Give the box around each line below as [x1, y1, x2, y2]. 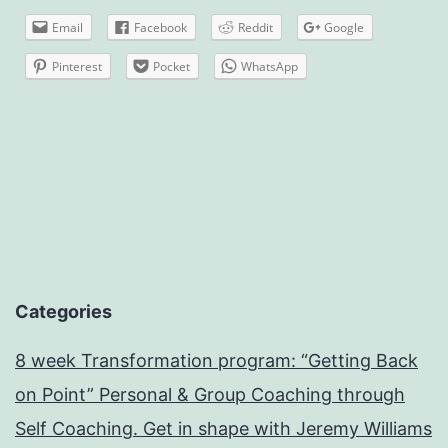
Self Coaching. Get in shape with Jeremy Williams [15, 418, 432, 440]
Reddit [238, 18, 273, 36]
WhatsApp [241, 57, 298, 75]
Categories [15, 301, 112, 323]
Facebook [134, 18, 187, 36]
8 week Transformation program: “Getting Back [15, 350, 418, 372]
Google [324, 18, 364, 36]
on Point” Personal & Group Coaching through [15, 384, 405, 406]
